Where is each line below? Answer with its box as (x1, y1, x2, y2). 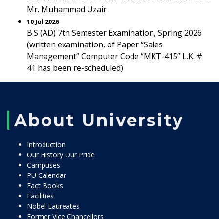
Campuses (27, 160, 60, 170)
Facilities (27, 191, 54, 200)
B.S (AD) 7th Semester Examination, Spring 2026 (27, 27, 202, 38)
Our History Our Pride (27, 150, 95, 159)
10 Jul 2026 (27, 17, 59, 26)
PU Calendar (27, 171, 66, 180)
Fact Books (27, 181, 63, 190)
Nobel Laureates (27, 201, 80, 211)
